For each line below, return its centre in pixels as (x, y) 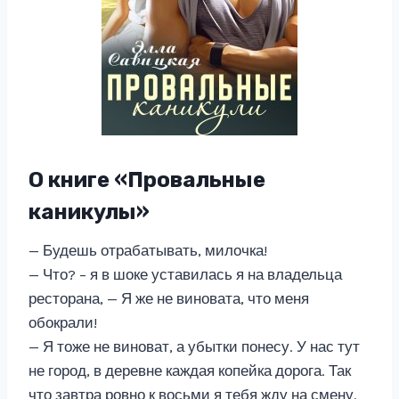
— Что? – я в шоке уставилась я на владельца (185, 274)
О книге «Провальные (147, 180)
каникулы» (89, 212)
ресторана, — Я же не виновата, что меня (169, 298)
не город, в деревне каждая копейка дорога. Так (190, 370)
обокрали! (63, 322)
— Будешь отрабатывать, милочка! (148, 250)
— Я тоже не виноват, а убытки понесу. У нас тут (194, 346)
